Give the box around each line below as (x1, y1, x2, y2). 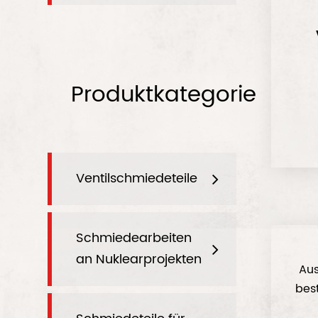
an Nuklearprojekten (76, 249, 202, 270)
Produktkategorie (71, 77, 257, 113)
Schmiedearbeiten (76, 228, 192, 248)
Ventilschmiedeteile (76, 168, 198, 189)
